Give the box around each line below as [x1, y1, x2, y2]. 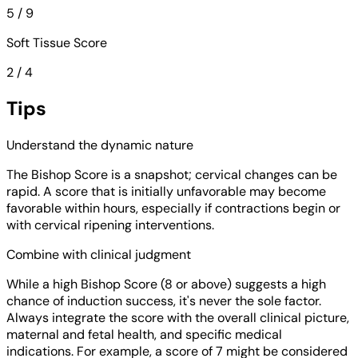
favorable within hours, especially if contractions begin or [6, 200, 340, 217]
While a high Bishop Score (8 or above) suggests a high [6, 276, 326, 293]
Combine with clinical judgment [6, 246, 191, 264]
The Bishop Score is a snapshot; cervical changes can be [6, 166, 337, 184]
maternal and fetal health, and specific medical [6, 326, 282, 344]
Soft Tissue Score [6, 34, 107, 51]
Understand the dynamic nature [6, 137, 193, 154]
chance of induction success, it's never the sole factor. [6, 292, 321, 310]
